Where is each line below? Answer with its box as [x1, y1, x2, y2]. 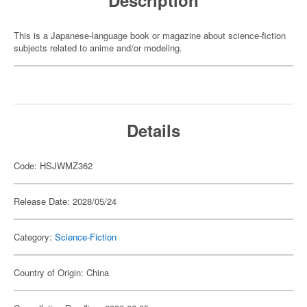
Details [127, 119, 180, 142]
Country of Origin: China [14, 266, 109, 279]
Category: [14, 230, 55, 243]
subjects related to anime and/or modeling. [14, 41, 182, 54]
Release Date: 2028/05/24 [14, 195, 116, 208]
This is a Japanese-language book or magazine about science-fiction [14, 29, 286, 42]
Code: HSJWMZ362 [14, 159, 93, 172]
